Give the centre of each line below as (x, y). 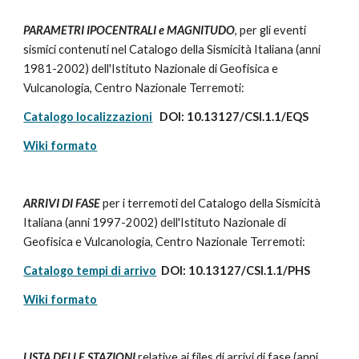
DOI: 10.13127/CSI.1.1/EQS (231, 117)
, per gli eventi (271, 30)
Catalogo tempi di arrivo (90, 270)
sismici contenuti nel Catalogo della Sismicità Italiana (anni (172, 49)
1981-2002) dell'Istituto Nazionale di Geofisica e (151, 69)
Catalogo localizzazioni (88, 117)
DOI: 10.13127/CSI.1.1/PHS (234, 270)
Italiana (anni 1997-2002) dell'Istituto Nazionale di (155, 222)
